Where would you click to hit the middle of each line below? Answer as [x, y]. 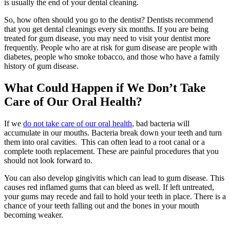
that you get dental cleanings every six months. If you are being [106, 29]
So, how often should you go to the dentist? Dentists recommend [109, 20]
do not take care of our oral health [78, 124]
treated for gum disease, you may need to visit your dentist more [107, 39]
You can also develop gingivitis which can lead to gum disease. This [114, 178]
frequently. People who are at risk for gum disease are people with [111, 48]
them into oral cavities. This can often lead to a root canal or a [104, 142]
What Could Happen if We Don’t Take [105, 88]
